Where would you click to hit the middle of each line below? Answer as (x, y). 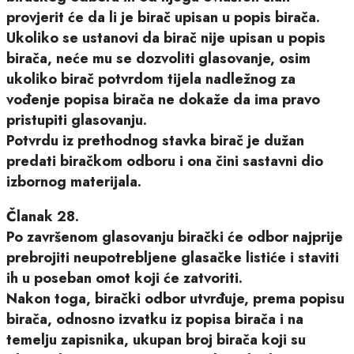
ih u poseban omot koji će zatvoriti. (124, 278)
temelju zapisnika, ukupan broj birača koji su (156, 339)
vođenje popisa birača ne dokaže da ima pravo (163, 99)
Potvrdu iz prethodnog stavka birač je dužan (155, 140)
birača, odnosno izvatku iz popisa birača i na (155, 319)
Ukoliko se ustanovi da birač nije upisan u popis (166, 38)
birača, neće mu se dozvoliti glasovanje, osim (158, 58)
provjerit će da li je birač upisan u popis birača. (163, 17)
